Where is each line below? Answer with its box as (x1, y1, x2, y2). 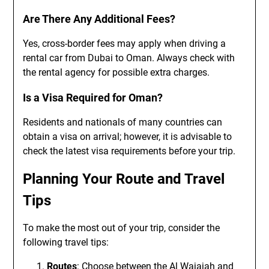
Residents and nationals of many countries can (23, 116, 223, 128)
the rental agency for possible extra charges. (23, 67, 210, 78)
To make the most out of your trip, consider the (23, 222, 220, 234)
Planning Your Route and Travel (23, 171, 225, 187)
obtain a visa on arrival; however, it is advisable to (23, 131, 232, 142)
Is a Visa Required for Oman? (23, 91, 163, 104)
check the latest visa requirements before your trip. (23, 145, 236, 157)
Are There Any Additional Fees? (23, 13, 176, 25)
